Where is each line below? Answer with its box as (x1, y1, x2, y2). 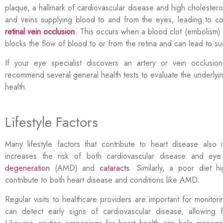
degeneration (5, 162, 50, 174)
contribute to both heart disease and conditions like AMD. (5, 174, 200, 186)
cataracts (100, 162, 130, 174)
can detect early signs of (5, 205, 103, 217)
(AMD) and (50, 162, 100, 174)
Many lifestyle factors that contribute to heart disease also (5, 138, 222, 150)
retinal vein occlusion (5, 26, 75, 38)
